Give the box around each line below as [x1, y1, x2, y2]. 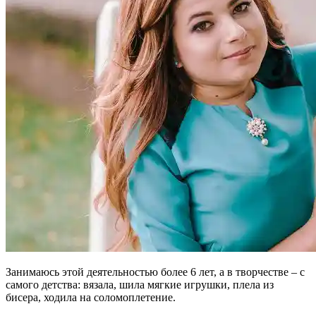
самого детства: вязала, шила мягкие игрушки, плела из [6, 278, 274, 291]
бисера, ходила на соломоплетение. [6, 291, 176, 303]
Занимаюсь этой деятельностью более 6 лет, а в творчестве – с [6, 265, 305, 278]
